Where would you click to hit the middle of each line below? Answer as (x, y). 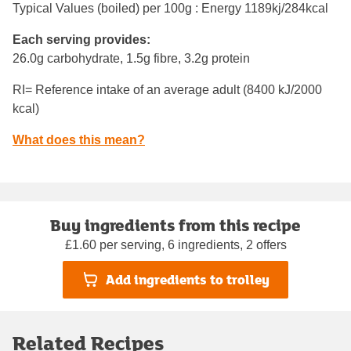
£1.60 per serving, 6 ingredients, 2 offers (175, 244)
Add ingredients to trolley (187, 280)
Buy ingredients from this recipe (175, 224)
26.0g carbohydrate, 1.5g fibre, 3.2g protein (131, 58)
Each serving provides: (81, 39)
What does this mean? (79, 139)
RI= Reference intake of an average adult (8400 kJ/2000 (167, 89)
